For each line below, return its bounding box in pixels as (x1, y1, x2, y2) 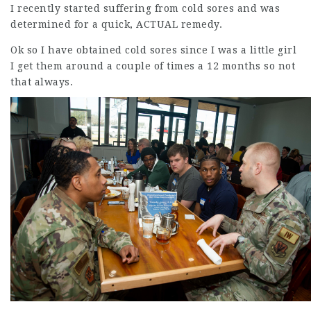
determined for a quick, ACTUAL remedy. (10, 19, 222, 30)
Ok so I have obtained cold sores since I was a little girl (10, 44, 296, 56)
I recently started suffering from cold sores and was (10, 3, 280, 14)
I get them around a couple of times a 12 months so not (10, 60, 295, 72)
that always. (10, 76, 73, 87)
